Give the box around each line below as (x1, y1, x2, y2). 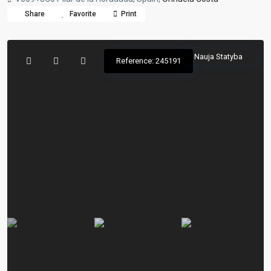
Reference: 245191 (116, 56, 181, 65)
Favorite (70, 10, 96, 18)
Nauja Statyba (194, 52, 243, 61)
